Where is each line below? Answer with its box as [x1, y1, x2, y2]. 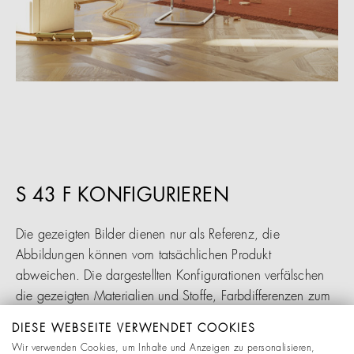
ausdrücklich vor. [16, 331, 106, 345]
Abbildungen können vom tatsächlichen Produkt [16, 249, 271, 262]
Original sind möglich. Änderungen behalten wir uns [16, 311, 299, 324]
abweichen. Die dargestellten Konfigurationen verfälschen [16, 269, 325, 283]
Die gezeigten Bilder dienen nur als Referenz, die [16, 228, 280, 242]
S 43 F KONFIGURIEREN [16, 186, 229, 206]
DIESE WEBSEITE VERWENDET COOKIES [12, 323, 256, 334]
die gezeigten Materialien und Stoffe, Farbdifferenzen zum [16, 290, 331, 303]
